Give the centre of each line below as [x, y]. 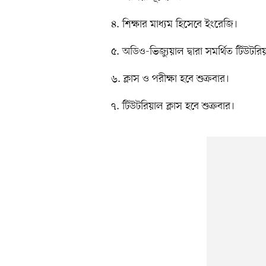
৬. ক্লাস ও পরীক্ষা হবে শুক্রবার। [170, 79]
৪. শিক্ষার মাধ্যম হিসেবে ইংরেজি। [174, 24]
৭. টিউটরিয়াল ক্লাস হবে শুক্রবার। [173, 106]
